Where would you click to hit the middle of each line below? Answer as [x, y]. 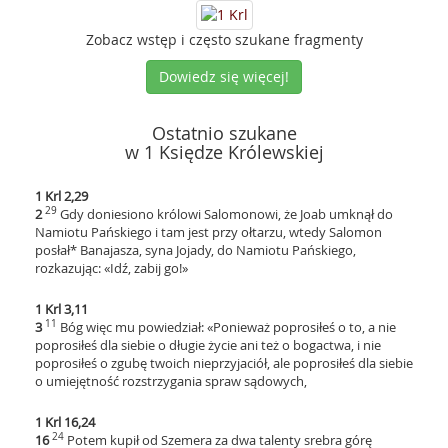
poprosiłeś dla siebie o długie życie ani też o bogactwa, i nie [208, 345]
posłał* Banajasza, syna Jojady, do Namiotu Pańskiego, [195, 250]
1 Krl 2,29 [61, 196]
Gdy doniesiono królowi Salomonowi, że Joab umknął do [226, 214]
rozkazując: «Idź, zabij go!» [111, 268]
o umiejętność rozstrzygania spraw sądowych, [171, 381]
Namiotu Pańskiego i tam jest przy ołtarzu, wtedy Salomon [208, 232]
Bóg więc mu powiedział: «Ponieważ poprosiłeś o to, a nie [228, 327]
